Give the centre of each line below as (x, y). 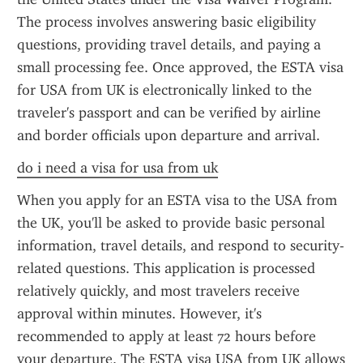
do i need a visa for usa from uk (117, 168)
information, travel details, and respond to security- (181, 246)
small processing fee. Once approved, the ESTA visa (180, 67)
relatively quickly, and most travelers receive (158, 291)
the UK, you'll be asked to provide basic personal (171, 223)
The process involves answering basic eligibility (167, 22)
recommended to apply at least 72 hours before (167, 336)
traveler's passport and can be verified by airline (169, 113)
